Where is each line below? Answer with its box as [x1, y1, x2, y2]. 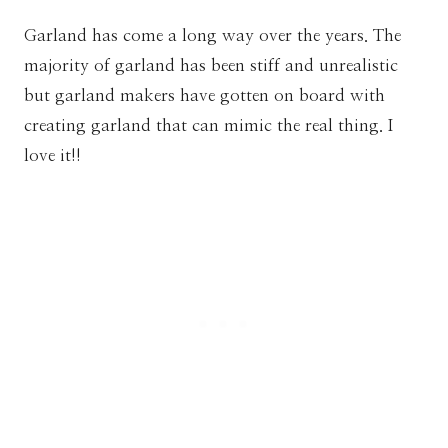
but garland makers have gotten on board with [24, 86, 385, 104]
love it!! [24, 146, 81, 164]
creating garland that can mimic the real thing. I [24, 116, 393, 134]
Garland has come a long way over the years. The [24, 26, 401, 44]
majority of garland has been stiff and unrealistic [24, 56, 398, 74]
